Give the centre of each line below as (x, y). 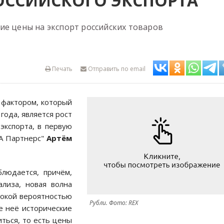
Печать (61, 69)
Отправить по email (116, 69)
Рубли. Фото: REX (114, 203)
